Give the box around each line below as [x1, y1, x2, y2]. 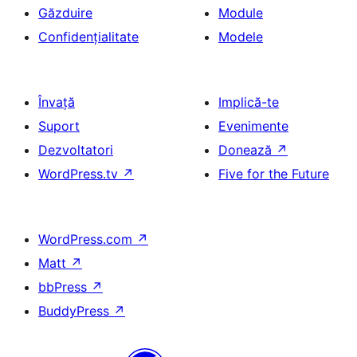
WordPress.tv [38, 166, 122, 182]
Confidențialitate [38, 29, 139, 45]
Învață [38, 94, 75, 110]
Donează [218, 142, 276, 158]
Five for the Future [218, 166, 329, 182]
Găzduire [38, 5, 92, 21]
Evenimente [218, 118, 288, 134]
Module [218, 5, 263, 21]
